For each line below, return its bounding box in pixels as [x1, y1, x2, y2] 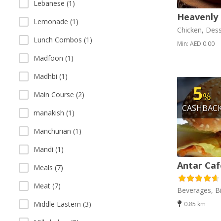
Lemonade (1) [34, 17, 78, 26]
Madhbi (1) [34, 72, 68, 81]
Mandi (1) [34, 145, 64, 154]
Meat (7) [34, 181, 61, 190]
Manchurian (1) [34, 126, 81, 136]
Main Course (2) [34, 90, 84, 99]
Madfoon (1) [34, 53, 74, 63]
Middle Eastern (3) [34, 199, 91, 209]
